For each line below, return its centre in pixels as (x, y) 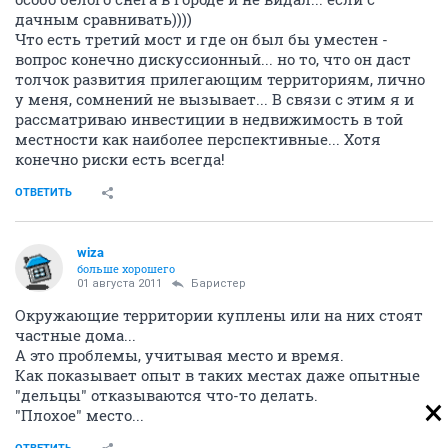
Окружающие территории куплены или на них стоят (219, 315)
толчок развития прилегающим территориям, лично (220, 79)
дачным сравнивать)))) (103, 19)
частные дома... (75, 335)
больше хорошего (126, 268)
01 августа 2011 (119, 283)
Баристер (218, 283)
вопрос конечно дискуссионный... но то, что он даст (213, 59)
